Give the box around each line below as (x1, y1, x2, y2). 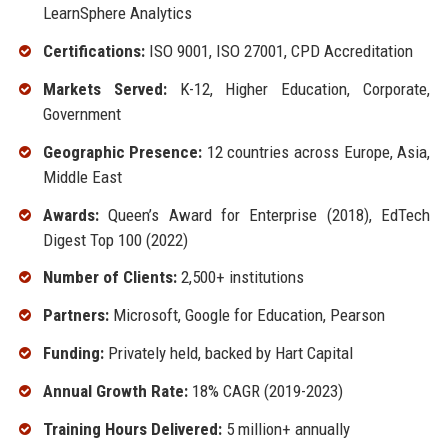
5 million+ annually (221, 418, 350, 439)
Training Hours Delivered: (42, 418, 222, 439)
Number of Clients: (42, 267, 177, 288)
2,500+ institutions (176, 267, 304, 288)
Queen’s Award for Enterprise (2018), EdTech (98, 204, 431, 225)
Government (42, 103, 121, 124)
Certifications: (42, 41, 145, 62)
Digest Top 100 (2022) (42, 229, 188, 250)
